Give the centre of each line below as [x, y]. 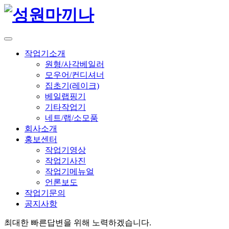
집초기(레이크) [72, 86]
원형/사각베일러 [75, 64]
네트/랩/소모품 [72, 118]
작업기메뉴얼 [70, 172]
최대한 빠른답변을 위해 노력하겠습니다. [78, 223]
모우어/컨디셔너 [75, 75]
